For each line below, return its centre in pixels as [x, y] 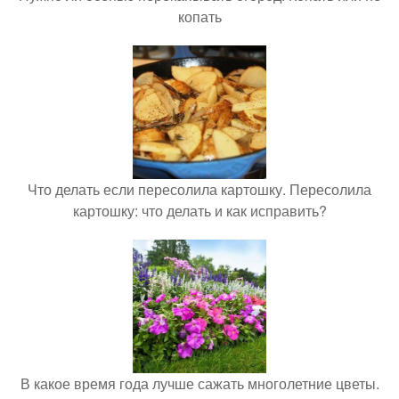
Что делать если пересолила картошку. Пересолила [199, 189]
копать [199, 16]
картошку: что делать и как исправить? [199, 211]
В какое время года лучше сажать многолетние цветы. [199, 383]
